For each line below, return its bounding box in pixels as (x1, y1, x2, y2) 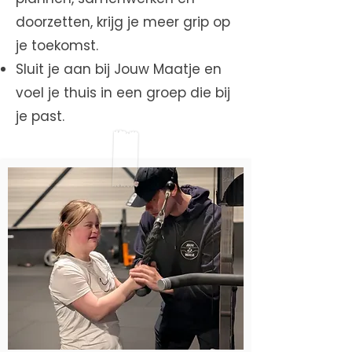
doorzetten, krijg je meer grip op (16, 13, 230, 31)
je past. (16, 107, 64, 126)
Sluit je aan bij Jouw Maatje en (16, 60, 222, 79)
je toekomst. (16, 36, 98, 55)
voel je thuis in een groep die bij (16, 83, 230, 102)
